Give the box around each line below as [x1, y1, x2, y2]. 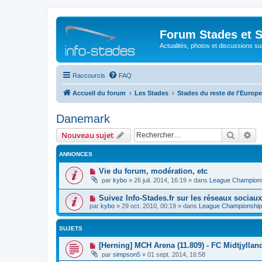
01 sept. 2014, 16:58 [147, 251, 205, 258]
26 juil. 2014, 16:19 [134, 176, 187, 184]
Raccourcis [73, 71, 105, 79]
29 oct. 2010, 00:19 [122, 202, 176, 210]
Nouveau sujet [61, 129, 113, 140]
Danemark [56, 112, 110, 125]
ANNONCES [59, 150, 92, 157]
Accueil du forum [73, 89, 126, 96]
